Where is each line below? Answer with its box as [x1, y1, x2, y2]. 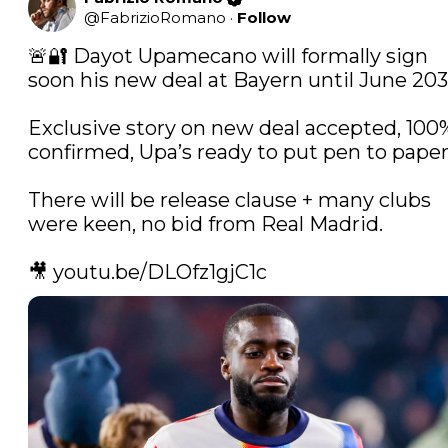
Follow [237, 8, 291, 28]
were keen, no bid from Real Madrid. [28, 212, 383, 237]
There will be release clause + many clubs [28, 188, 431, 213]
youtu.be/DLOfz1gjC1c [53, 260, 267, 285]
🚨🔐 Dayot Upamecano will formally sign [28, 44, 428, 69]
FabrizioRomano [100, 8, 226, 28]
